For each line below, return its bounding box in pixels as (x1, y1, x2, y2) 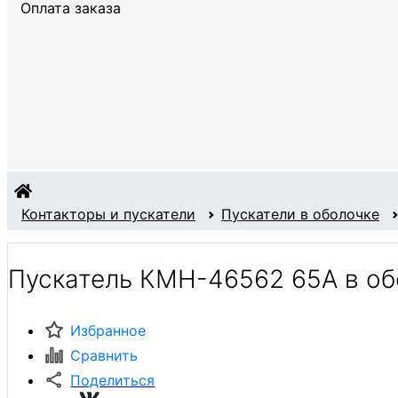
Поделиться (70, 370, 155, 389)
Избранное (70, 321, 147, 339)
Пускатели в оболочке (221, 205, 379, 224)
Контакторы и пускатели (21, 205, 195, 224)
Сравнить (70, 346, 139, 364)
